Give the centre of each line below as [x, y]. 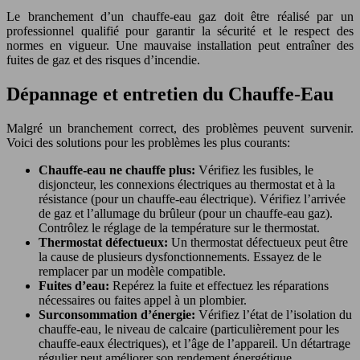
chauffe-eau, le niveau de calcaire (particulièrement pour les [189, 329]
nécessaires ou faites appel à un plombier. [143, 300]
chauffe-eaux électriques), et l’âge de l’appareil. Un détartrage [194, 343]
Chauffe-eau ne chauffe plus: [119, 170]
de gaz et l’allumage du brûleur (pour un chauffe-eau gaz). [186, 213]
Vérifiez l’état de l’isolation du [275, 314]
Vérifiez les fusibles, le [256, 170]
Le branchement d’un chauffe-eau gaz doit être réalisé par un [180, 16]
